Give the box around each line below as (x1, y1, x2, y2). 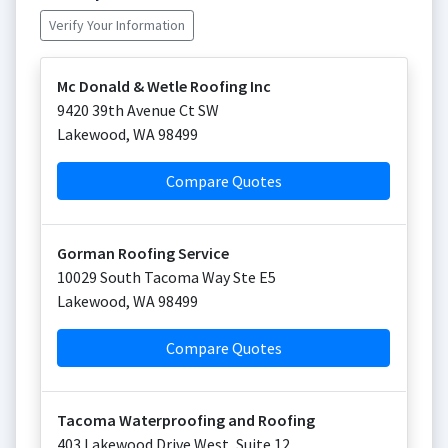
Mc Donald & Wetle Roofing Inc (57, 76, 271, 96)
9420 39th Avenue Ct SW (57, 100, 219, 120)
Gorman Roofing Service (57, 243, 229, 263)
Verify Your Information (49, 16, 185, 34)
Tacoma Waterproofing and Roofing (57, 410, 315, 430)
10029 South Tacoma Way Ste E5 (57, 267, 276, 287)
